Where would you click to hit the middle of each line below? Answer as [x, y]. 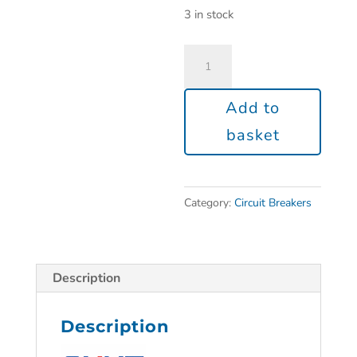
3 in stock [209, 14]
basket [253, 135]
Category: [210, 203]
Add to [253, 108]
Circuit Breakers [273, 203]
